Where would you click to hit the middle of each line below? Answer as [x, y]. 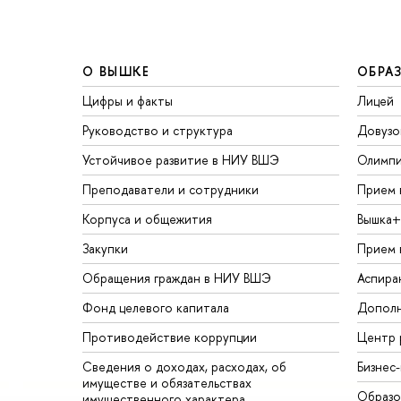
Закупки [105, 248]
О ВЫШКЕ [116, 71]
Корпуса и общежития [147, 218]
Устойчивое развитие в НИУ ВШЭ [181, 159]
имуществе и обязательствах [167, 382]
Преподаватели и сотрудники [171, 189]
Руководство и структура [158, 130]
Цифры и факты [128, 100]
